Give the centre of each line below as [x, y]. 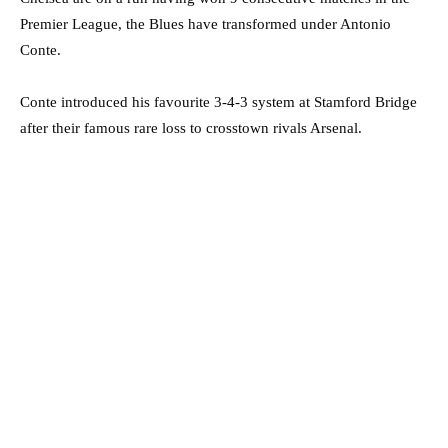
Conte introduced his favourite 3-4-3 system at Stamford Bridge [218, 101]
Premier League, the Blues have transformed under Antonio [205, 23]
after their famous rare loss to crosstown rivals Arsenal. [191, 127]
